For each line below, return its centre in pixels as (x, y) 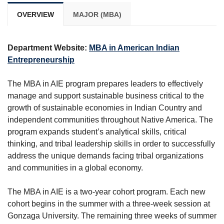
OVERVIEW (35, 14)
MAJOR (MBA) (97, 14)
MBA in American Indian (134, 48)
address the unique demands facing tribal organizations (105, 156)
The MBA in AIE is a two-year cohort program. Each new (106, 192)
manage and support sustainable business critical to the (106, 96)
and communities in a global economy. (75, 168)
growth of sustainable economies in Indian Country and (105, 108)
